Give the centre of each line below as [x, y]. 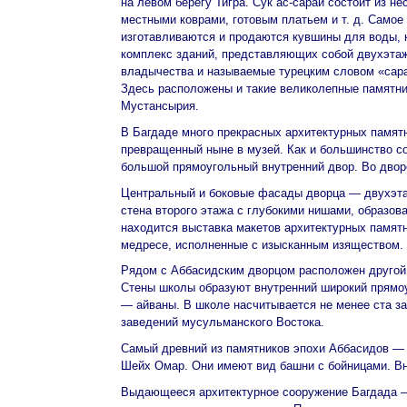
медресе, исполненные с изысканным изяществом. [262, 244]
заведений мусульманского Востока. [223, 323]
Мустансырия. [160, 106]
